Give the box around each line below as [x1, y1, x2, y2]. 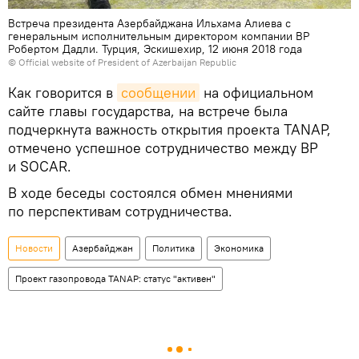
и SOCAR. [8, 156, 71, 175]
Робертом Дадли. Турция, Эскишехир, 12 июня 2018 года [8, 41, 302, 56]
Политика [152, 241, 195, 254]
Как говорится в [8, 83, 117, 102]
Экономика [214, 241, 264, 254]
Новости [15, 241, 53, 254]
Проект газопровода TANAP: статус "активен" [15, 272, 216, 284]
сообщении [121, 83, 196, 102]
